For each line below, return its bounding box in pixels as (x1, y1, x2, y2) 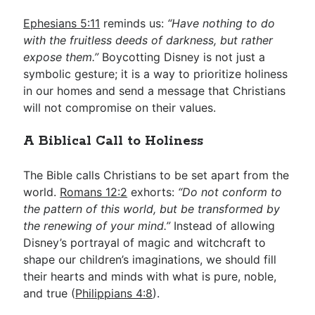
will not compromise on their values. (23, 101, 217, 115)
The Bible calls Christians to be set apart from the (23, 168, 290, 182)
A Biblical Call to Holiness (23, 133, 204, 150)
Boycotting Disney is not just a (98, 50, 266, 64)
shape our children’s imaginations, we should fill (23, 252, 277, 266)
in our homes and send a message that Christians (23, 84, 286, 98)
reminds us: (100, 16, 168, 30)
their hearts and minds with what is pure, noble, (23, 269, 277, 283)
